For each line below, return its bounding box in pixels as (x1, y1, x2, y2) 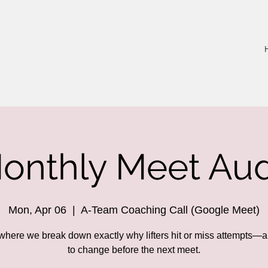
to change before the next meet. (68, 245, 200, 255)
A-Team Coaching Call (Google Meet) (81, 204, 260, 217)
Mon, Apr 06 (8, 204, 66, 217)
